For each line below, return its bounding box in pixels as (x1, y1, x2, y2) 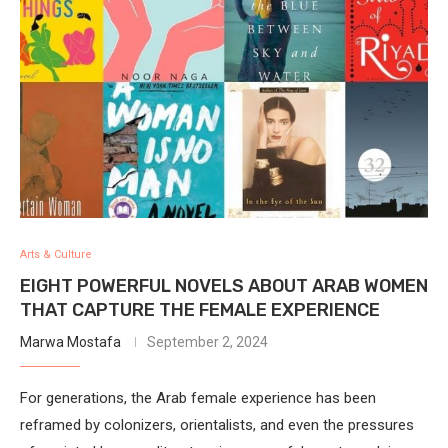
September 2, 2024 (147, 333, 268, 350)
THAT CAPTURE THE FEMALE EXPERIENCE (20, 298, 380, 321)
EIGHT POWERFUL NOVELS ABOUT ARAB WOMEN (20, 274, 428, 297)
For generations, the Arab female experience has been (20, 388, 376, 407)
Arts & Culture (20, 247, 92, 261)
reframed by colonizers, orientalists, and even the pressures (20, 415, 414, 434)
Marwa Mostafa (20, 333, 121, 350)
